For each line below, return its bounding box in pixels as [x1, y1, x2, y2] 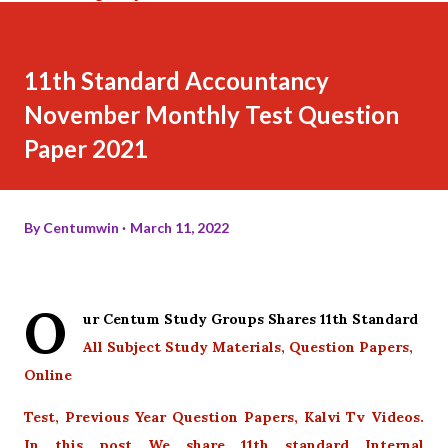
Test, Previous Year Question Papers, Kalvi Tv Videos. [24, 407, 424, 426]
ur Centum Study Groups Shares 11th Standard [83, 309, 418, 328]
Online [24, 365, 72, 384]
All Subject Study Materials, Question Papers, [83, 337, 413, 356]
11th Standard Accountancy [24, 65, 329, 95]
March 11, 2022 [130, 218, 229, 236]
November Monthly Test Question [24, 99, 399, 129]
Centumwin [43, 218, 119, 236]
